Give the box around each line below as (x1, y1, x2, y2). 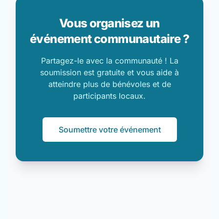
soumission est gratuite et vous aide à (40, 67, 179, 77)
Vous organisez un (59, 16, 160, 30)
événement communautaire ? (30, 32, 189, 46)
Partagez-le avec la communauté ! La (41, 56, 178, 66)
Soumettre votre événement (58, 125, 161, 134)
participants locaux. (73, 91, 146, 101)
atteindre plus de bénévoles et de (48, 79, 171, 89)
